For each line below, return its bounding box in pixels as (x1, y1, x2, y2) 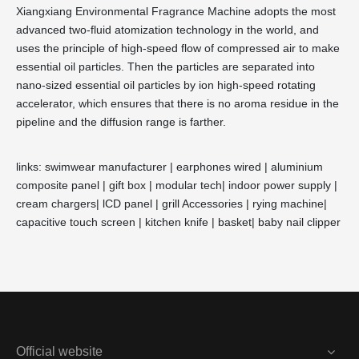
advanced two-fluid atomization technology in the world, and (16, 23, 319, 37)
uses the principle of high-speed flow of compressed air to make (16, 42, 340, 55)
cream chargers (16, 197, 96, 211)
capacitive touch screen (16, 216, 135, 229)
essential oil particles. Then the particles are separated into (16, 60, 315, 74)
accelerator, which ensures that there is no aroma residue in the (16, 97, 339, 111)
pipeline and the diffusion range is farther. (16, 115, 226, 129)
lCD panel (103, 197, 152, 211)
